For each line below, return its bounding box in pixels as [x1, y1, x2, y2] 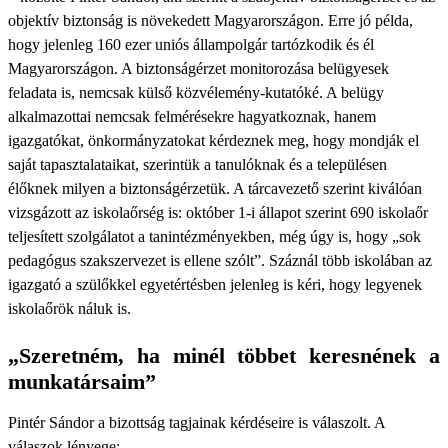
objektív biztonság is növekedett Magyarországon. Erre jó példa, [8, 12, 413, 29]
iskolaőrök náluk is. [8, 300, 131, 317]
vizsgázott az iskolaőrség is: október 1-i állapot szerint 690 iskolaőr [8, 204, 428, 221]
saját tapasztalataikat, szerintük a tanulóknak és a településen [8, 156, 387, 173]
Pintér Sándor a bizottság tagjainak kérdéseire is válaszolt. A [8, 414, 385, 431]
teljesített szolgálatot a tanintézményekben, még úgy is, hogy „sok [8, 228, 421, 245]
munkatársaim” [8, 369, 156, 394]
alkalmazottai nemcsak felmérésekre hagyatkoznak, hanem [8, 108, 376, 125]
